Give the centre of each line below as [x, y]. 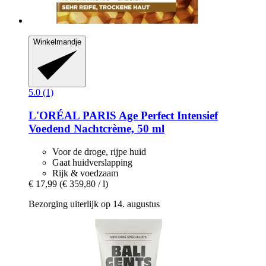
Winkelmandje [57, 42]
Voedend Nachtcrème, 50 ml [96, 129]
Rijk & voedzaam [85, 173]
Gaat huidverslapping [92, 162]
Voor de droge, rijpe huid [99, 151]
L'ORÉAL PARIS [72, 116]
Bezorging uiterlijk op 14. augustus [94, 204]
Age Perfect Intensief [167, 116]
